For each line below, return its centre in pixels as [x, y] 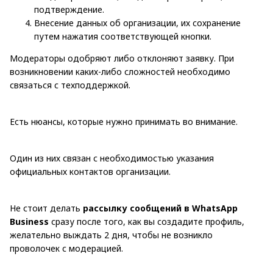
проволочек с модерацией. [66, 248]
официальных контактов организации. [90, 171]
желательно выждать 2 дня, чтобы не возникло [111, 235]
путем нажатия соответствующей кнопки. [123, 36]
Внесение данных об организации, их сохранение [137, 23]
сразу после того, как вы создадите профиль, [147, 221]
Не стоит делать [46, 208]
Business [29, 221]
